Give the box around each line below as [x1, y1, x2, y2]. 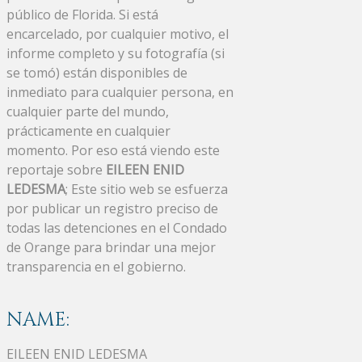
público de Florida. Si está [6, 5, 158, 23]
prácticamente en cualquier [6, 121, 170, 140]
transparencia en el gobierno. [6, 257, 186, 276]
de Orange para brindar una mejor [6, 238, 216, 256]
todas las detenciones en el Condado [6, 218, 227, 237]
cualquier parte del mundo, [6, 102, 169, 120]
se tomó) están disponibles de [6, 63, 187, 82]
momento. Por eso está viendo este [6, 141, 220, 159]
